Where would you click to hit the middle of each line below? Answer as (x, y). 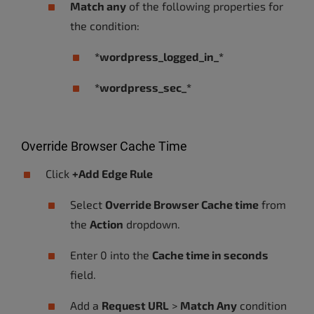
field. (83, 274)
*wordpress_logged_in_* (159, 56)
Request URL (135, 305)
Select (88, 204)
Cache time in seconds (210, 255)
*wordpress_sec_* (143, 87)
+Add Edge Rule (112, 173)
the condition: (105, 26)
